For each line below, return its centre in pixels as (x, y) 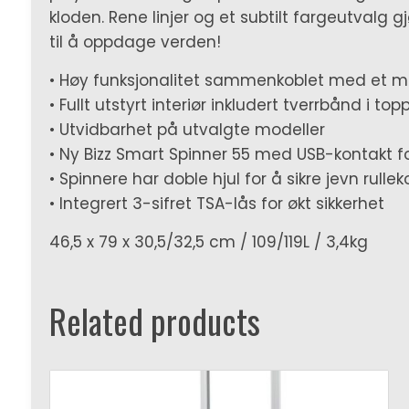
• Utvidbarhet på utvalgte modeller (187, 130)
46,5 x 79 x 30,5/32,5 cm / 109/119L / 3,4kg (208, 242)
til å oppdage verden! (135, 42)
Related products (154, 321)
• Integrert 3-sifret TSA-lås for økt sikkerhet (216, 204)
